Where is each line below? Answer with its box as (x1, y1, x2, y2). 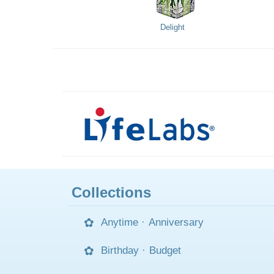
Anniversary (149, 217, 204, 228)
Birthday (101, 245, 139, 256)
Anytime (101, 217, 138, 228)
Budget (149, 245, 181, 256)
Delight (160, 23, 185, 32)
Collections (72, 184, 151, 201)
